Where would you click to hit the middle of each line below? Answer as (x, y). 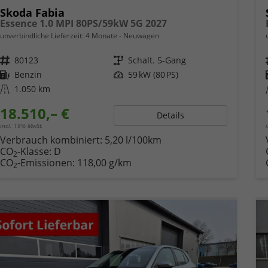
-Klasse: (34, 152)
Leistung (121, 75)
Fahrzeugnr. (7, 60)
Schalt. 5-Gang (157, 60)
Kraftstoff (8, 75)
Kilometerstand (8, 89)
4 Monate (101, 36)
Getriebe (123, 60)
